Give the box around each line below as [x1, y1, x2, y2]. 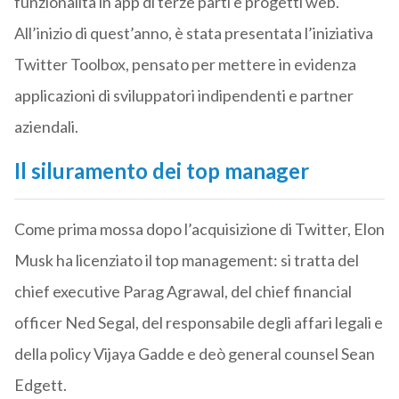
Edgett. [13, 375, 67, 395]
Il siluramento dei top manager [13, 158, 309, 184]
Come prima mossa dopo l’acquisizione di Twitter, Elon [13, 219, 385, 240]
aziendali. [13, 117, 78, 137]
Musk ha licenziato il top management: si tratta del [13, 250, 359, 271]
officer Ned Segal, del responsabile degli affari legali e [13, 313, 383, 333]
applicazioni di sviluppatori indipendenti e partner [13, 85, 354, 106]
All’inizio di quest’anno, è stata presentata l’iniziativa [13, 23, 373, 44]
